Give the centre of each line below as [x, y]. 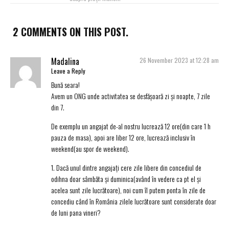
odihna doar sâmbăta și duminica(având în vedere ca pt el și [126, 179]
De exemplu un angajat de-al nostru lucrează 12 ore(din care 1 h [131, 126]
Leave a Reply [68, 71]
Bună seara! [65, 85]
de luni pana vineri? [76, 213]
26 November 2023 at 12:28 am [179, 60]
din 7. [58, 107]
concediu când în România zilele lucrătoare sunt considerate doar [134, 201]
